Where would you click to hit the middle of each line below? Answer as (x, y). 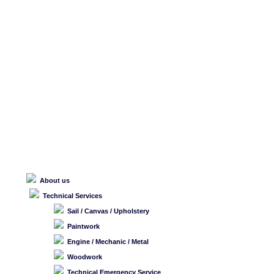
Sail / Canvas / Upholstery (108, 211)
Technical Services (72, 196)
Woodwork (85, 257)
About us (55, 180)
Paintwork (83, 226)
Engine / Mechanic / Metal (108, 242)
